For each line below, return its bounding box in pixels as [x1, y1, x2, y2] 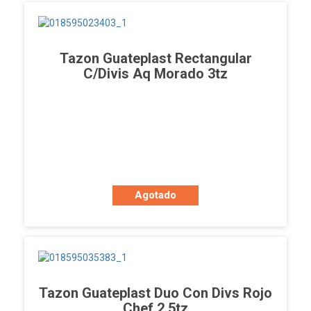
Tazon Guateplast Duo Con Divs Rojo [39, 285, 272, 302]
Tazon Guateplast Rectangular [59, 50, 252, 67]
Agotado [135, 189, 176, 202]
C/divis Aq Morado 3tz [83, 65, 228, 83]
